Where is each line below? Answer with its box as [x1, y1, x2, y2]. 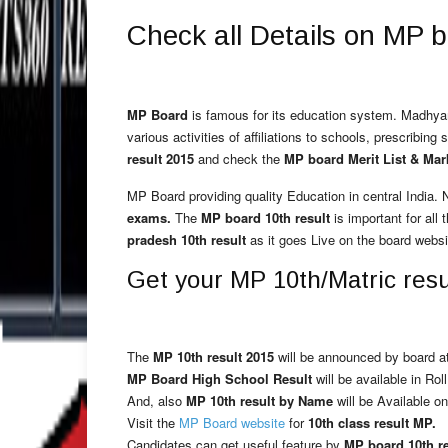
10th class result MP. [308, 413, 436, 432]
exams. [127, 208, 171, 227]
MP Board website [179, 413, 285, 432]
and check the [194, 149, 284, 168]
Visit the [127, 413, 179, 432]
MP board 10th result [201, 208, 330, 227]
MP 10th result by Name [186, 391, 333, 410]
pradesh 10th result [127, 230, 250, 249]
